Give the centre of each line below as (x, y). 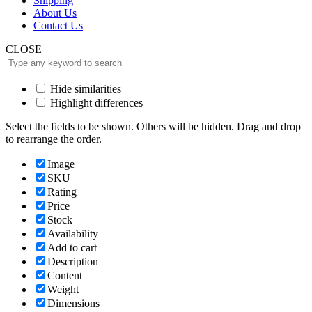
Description (73, 262)
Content (65, 276)
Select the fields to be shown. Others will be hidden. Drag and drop (153, 127)
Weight (63, 290)
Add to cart (72, 248)
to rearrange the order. (54, 139)
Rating (62, 192)
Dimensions (73, 304)
